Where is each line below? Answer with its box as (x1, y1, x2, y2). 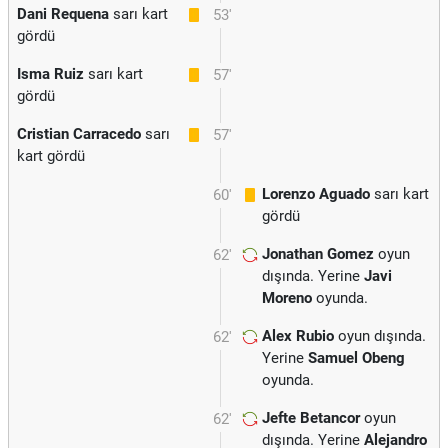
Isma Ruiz (17, 65, 84, 83)
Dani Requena (17, 5, 109, 23)
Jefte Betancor (262, 409, 360, 427)
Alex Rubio (262, 327, 334, 345)
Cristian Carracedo (17, 125, 141, 143)
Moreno (262, 289, 312, 307)
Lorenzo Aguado (262, 185, 370, 203)
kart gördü (17, 147, 85, 165)
